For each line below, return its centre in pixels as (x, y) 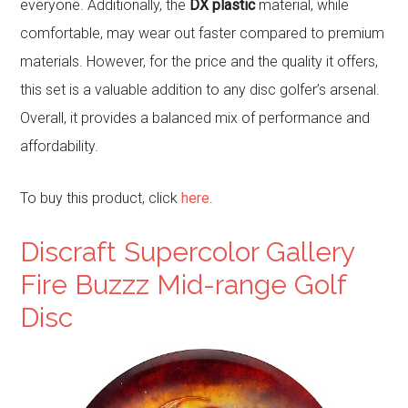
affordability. (60, 146)
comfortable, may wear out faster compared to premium (203, 33)
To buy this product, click (101, 198)
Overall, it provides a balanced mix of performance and (195, 117)
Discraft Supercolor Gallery (188, 251)
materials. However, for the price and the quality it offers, (199, 61)
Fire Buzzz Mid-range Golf (184, 284)
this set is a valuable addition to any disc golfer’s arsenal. (200, 89)
